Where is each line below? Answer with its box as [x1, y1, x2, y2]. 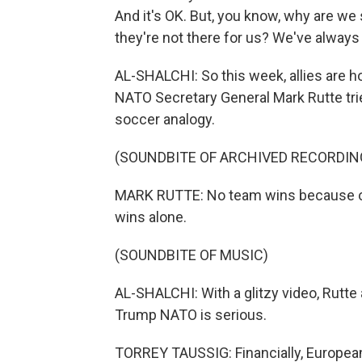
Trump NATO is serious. [115, 306, 267, 323]
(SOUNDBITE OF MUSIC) [115, 246, 268, 263]
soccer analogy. [115, 111, 215, 128]
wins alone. [115, 208, 187, 225]
